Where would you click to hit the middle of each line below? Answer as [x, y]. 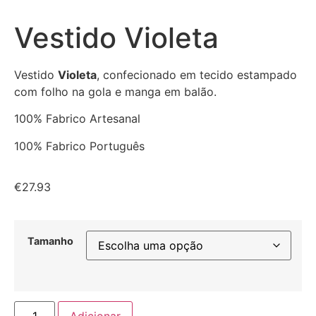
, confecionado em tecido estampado [197, 75]
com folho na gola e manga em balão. [115, 92]
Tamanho [50, 241]
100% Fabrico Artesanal [77, 119]
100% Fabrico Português [79, 146]
